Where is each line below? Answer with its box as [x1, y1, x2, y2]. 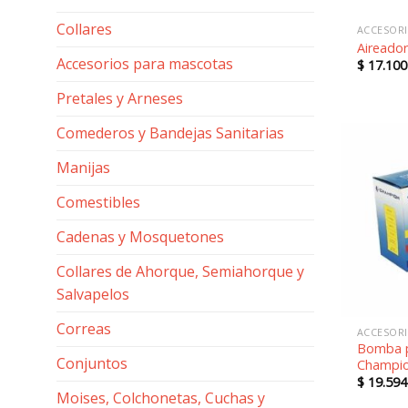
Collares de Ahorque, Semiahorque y [56, 261, 304, 281]
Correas [56, 319, 111, 339]
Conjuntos [56, 353, 127, 373]
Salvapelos [56, 284, 129, 304]
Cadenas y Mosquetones [56, 227, 224, 247]
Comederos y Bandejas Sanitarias [56, 123, 284, 143]
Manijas [56, 158, 110, 178]
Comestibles [56, 192, 140, 212]
